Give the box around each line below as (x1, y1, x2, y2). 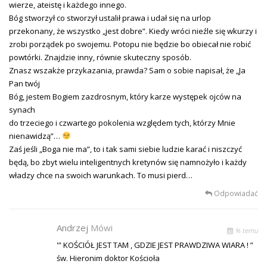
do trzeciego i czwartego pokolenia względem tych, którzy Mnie (9, 117, 235, 128)
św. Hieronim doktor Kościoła (57, 252, 160, 263)
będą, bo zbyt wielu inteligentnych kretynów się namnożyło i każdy (9, 156, 247, 167)
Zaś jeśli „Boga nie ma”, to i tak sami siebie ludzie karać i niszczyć (9, 143, 242, 154)
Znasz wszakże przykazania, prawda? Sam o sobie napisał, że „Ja (9, 64, 246, 76)
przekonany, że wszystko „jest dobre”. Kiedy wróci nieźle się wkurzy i (9, 25, 257, 36)
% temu (233, 225, 258, 235)
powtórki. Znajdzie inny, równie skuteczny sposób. (9, 51, 191, 63)
